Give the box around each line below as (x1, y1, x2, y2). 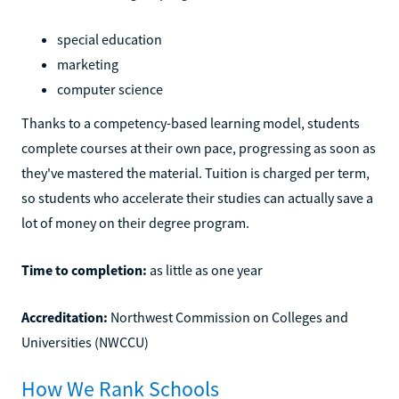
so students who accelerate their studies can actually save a (21, 188, 373, 207)
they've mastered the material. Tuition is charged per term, (21, 163, 370, 182)
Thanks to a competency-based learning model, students (21, 113, 360, 132)
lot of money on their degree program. (21, 213, 249, 232)
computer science (57, 79, 163, 98)
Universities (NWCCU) (21, 332, 149, 351)
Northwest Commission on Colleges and (108, 307, 348, 326)
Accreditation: (21, 307, 108, 326)
